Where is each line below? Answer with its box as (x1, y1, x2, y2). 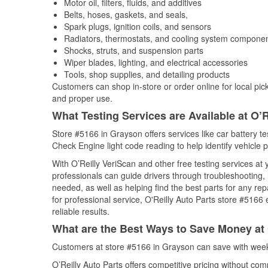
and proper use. (52, 92, 112, 104)
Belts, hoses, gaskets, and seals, (64, 8, 188, 20)
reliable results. (52, 205, 109, 217)
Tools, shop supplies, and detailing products (64, 68, 230, 80)
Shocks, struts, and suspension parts (64, 44, 203, 56)
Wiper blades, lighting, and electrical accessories (64, 56, 248, 68)
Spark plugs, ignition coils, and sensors (64, 20, 211, 32)
